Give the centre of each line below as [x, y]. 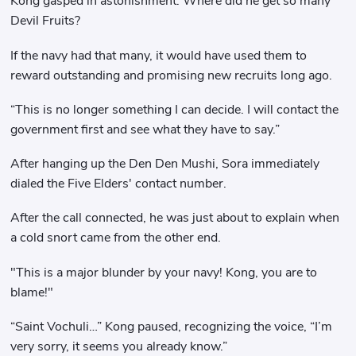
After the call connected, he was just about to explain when [175, 218]
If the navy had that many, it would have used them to [159, 55]
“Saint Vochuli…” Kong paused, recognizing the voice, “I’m [172, 326]
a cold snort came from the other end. [116, 238]
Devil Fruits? [46, 21]
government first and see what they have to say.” [145, 129]
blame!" [32, 292]
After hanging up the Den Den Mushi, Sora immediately [165, 164]
